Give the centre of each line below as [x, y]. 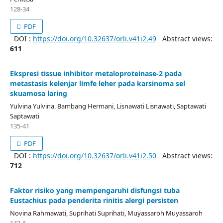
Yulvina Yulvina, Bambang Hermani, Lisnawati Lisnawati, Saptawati [108, 106]
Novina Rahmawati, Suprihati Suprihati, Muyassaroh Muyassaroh [106, 213]
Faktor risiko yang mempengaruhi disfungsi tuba [95, 190]
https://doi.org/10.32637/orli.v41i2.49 [95, 39]
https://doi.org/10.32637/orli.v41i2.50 [95, 156]
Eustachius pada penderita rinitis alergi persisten [94, 200]
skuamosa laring [39, 93]
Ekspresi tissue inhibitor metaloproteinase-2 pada [96, 73]
